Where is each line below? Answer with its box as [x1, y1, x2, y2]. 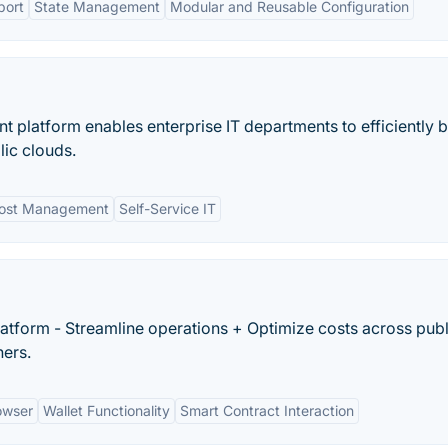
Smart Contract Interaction [180, 402, 354, 419]
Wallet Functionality [43, 402, 170, 419]
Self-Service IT [119, 200, 216, 217]
